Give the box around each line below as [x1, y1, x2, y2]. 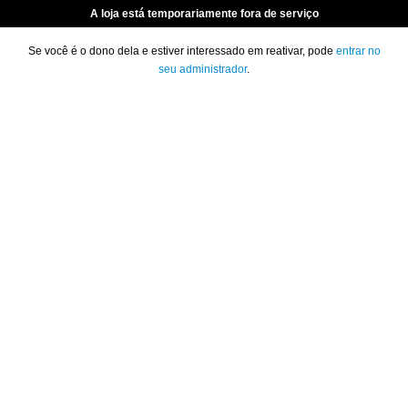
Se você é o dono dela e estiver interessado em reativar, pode [27, 45, 336, 57]
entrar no [335, 45, 381, 57]
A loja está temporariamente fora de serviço [89, 7, 319, 20]
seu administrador [158, 63, 247, 76]
